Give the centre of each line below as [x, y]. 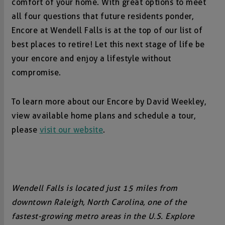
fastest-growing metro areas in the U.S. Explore [103, 216]
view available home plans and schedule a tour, [103, 116]
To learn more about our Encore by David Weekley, [109, 101]
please [26, 130]
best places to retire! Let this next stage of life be [108, 44]
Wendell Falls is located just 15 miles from [95, 188]
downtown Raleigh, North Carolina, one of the [99, 202]
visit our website [71, 130]
